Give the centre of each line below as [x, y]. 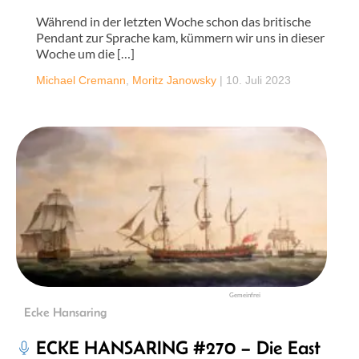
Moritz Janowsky [174, 80]
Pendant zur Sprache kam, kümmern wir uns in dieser [180, 37]
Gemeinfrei [245, 295]
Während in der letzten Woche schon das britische [173, 21]
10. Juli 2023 [258, 80]
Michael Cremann [81, 80]
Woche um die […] [85, 53]
